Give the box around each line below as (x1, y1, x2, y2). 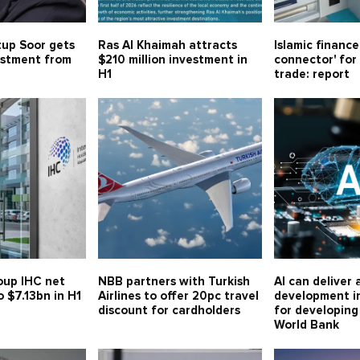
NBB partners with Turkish (97, 276, 250, 288)
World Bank (274, 319, 340, 332)
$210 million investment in (97, 54, 247, 67)
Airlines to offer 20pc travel (97, 290, 259, 303)
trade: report (274, 68, 350, 81)
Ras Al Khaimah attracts (97, 39, 237, 52)
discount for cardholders (97, 305, 240, 317)
